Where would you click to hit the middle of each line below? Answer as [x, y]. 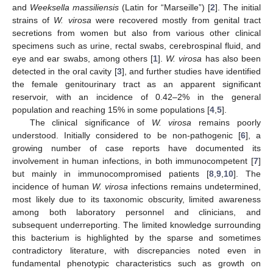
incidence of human [52, 186]
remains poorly [226, 122]
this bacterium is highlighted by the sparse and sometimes [136, 237]
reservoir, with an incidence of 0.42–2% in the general [136, 97]
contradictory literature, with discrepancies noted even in [136, 250]
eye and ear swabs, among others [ [83, 58]
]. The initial [238, 7]
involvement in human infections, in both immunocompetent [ [133, 161]
